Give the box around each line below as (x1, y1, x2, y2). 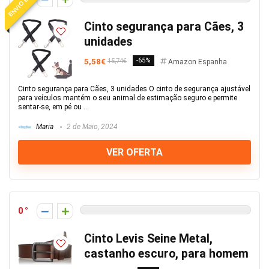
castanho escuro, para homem (84, 247, 249, 261)
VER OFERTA (106, 147, 163, 158)
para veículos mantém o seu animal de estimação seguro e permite (18, 94, 237, 102)
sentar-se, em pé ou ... (18, 103, 89, 111)
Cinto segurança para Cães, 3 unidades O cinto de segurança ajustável (18, 85, 250, 93)
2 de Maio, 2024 (65, 122, 118, 131)
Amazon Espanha (168, 58, 227, 66)
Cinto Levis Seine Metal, (84, 232, 213, 246)
